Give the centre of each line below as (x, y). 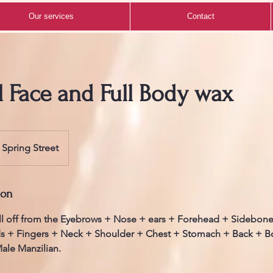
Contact (200, 16)
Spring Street (30, 148)
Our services (51, 16)
